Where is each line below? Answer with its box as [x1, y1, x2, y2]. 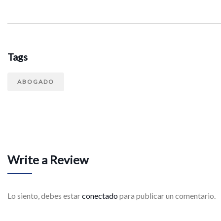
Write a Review [7, 152, 88, 167]
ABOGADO [17, 78, 54, 85]
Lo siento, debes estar [7, 191, 82, 200]
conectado [82, 191, 118, 200]
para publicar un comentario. [118, 191, 216, 200]
